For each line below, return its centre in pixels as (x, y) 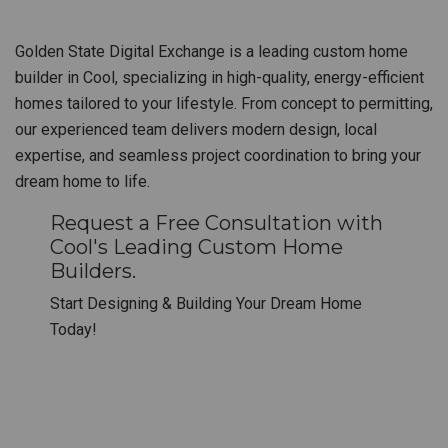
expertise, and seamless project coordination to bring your (218, 155)
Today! (73, 329)
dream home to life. (82, 181)
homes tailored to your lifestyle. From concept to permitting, (224, 103)
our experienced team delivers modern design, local (196, 129)
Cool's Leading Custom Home (196, 247)
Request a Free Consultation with (216, 223)
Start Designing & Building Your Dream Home (206, 303)
